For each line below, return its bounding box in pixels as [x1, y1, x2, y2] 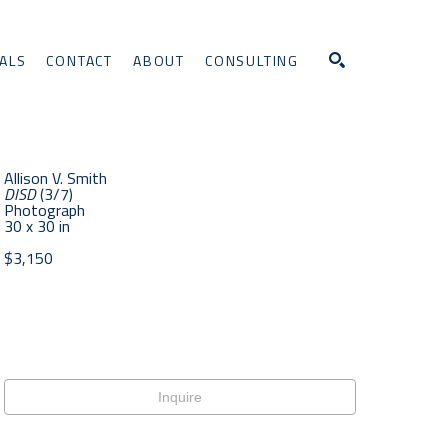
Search [348, 130, 393, 146]
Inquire [158, 389, 202, 405]
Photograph [4, 198, 85, 222]
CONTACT [46, 49, 113, 71]
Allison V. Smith [4, 166, 107, 190]
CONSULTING [205, 49, 299, 71]
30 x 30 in [4, 214, 70, 238]
